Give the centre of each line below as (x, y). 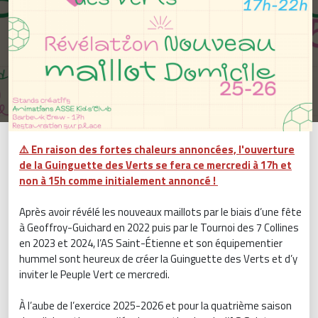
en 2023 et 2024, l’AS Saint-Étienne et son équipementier (151, 243)
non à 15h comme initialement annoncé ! (119, 180)
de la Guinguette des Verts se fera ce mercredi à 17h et (155, 165)
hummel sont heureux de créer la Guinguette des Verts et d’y (158, 258)
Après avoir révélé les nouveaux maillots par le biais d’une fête (160, 212)
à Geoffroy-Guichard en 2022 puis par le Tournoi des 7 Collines (159, 227)
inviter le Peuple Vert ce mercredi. (94, 274)
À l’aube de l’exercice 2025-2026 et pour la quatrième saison (155, 305)
